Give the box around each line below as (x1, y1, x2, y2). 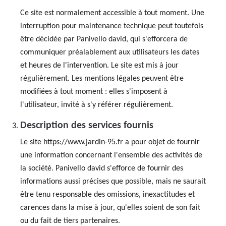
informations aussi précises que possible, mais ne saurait (20, 178, 206, 186)
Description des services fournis (20, 121, 153, 131)
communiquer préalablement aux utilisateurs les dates (20, 48, 199, 56)
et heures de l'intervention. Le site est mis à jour (20, 62, 179, 70)
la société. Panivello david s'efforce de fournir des (20, 164, 183, 173)
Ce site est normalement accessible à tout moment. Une (20, 9, 204, 17)
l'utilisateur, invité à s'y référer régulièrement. (20, 101, 173, 109)
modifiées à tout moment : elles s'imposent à (20, 88, 167, 96)
